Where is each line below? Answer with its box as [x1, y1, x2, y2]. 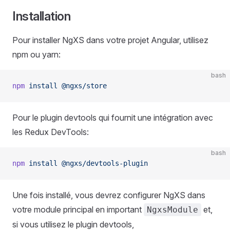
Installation [12, 9, 71, 24]
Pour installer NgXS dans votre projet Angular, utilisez [12, 35, 208, 45]
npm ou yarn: [12, 49, 61, 60]
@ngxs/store [57, 82, 107, 90]
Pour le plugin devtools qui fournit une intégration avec [12, 112, 213, 123]
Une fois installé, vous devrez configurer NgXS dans [12, 190, 205, 200]
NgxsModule [147, 205, 198, 215]
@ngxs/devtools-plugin [57, 159, 148, 167]
